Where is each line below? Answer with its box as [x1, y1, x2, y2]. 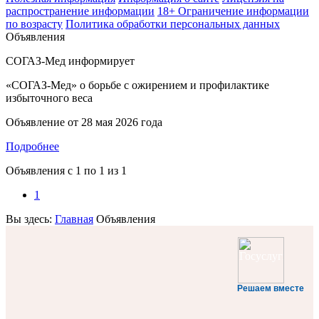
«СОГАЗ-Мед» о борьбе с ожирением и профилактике [6, 79, 269, 91]
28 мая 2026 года [81, 116, 162, 128]
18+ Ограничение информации [157, 5, 309, 17]
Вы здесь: [6, 213, 55, 225]
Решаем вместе [237, 283, 304, 293]
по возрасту [6, 18, 63, 30]
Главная [55, 213, 93, 225]
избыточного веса [6, 92, 93, 104]
